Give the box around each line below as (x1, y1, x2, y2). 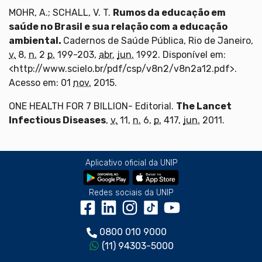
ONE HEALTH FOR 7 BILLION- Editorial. (9, 100, 176, 112)
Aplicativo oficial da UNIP (85, 157, 177, 168)
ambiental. (9, 35, 63, 46)
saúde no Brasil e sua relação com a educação (9, 20, 227, 32)
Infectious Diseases (9, 114, 106, 126)
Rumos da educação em (113, 6, 226, 18)
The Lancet (176, 100, 232, 112)
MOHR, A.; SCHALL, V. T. (9, 6, 113, 18)
